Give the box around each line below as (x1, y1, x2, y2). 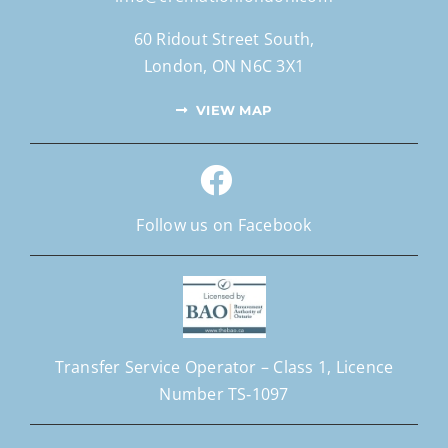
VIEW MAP (196, 102, 273, 119)
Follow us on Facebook (136, 214, 312, 237)
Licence (331, 356, 394, 379)
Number (159, 383, 228, 406)
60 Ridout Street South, (133, 28, 315, 51)
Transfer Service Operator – (54, 356, 274, 379)
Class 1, (273, 356, 332, 379)
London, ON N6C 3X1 (143, 55, 305, 78)
